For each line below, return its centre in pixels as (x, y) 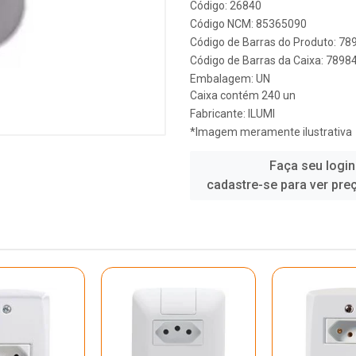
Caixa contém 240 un (243, 95)
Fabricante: (219, 114)
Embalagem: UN (230, 79)
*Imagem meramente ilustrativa (271, 132)
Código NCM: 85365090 (248, 24)
